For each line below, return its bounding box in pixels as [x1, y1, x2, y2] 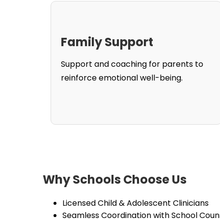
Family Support [61, 34, 153, 50]
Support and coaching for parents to [61, 58, 203, 70]
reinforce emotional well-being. [61, 72, 183, 83]
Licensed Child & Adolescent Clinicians [62, 197, 209, 209]
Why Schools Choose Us [43, 171, 187, 188]
